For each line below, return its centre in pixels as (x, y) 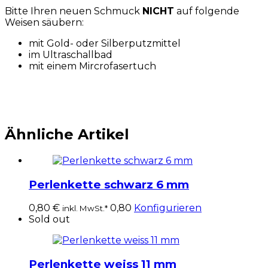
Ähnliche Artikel (67, 135)
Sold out (49, 220)
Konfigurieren (168, 208)
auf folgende (207, 11)
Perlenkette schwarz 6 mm (109, 184)
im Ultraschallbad (71, 55)
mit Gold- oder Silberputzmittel (105, 44)
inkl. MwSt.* (85, 208)
